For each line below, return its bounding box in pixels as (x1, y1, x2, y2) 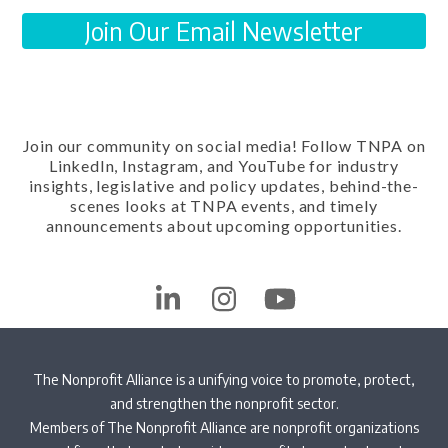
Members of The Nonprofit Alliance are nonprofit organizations (29, 418, 419, 436)
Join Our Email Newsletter (85, 15, 363, 46)
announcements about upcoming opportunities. (46, 215, 402, 235)
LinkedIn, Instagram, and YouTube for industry (49, 155, 399, 175)
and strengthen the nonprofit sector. (109, 394, 339, 412)
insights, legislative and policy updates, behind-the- (29, 175, 419, 195)
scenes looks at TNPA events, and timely (70, 195, 378, 215)
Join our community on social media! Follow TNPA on (22, 135, 426, 155)
